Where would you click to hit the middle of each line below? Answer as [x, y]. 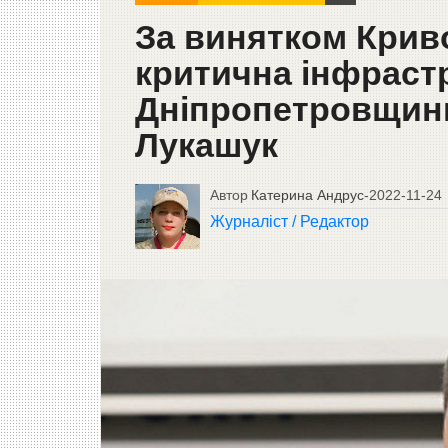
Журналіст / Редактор [289, 222]
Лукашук [206, 146]
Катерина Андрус [307, 195]
